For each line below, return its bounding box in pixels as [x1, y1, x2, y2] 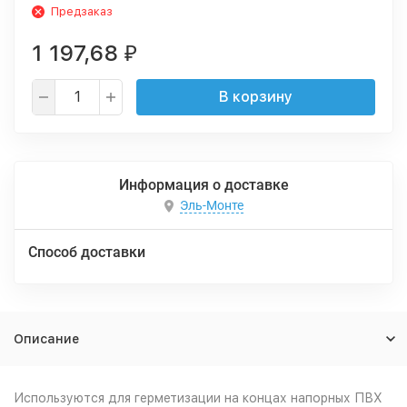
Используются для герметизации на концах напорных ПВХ [14, 391, 382, 405]
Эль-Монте [179, 198, 243, 213]
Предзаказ [51, 5, 113, 18]
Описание [14, 332, 79, 346]
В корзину [219, 88, 293, 105]
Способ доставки [28, 243, 145, 261]
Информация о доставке [118, 176, 289, 194]
